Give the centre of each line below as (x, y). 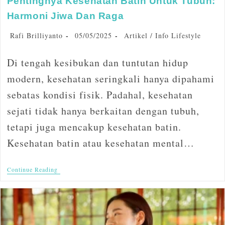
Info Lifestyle (178, 35)
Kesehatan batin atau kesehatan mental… (100, 143)
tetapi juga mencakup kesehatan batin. (94, 127)
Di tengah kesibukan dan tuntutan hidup (97, 62)
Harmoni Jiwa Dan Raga (65, 16)
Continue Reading (32, 169)
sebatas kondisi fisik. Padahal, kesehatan (100, 94)
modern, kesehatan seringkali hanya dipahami (110, 78)
